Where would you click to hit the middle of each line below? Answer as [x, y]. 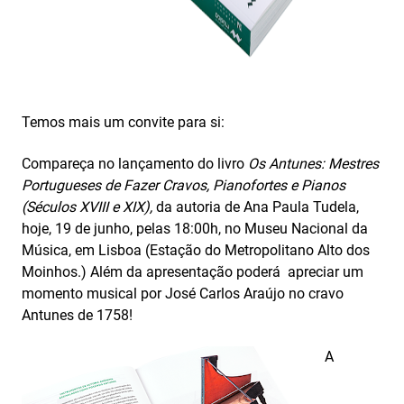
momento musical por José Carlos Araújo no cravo [183, 294]
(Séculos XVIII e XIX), [89, 207]
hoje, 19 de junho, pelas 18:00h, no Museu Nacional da [195, 229]
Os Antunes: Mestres [313, 164]
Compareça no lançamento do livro [135, 164]
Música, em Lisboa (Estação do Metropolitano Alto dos [196, 250]
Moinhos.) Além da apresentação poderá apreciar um [193, 272]
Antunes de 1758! [77, 315]
